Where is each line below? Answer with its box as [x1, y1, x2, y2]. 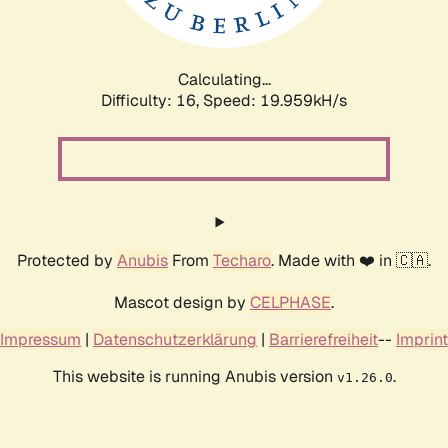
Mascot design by [114, 291, 250, 313]
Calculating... [177, 68, 271, 90]
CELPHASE [250, 291, 331, 313]
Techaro [213, 249, 271, 271]
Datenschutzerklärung [93, 328, 257, 350]
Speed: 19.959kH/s [203, 89, 347, 111]
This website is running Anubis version [52, 365, 337, 387]
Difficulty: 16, [101, 89, 203, 111]
